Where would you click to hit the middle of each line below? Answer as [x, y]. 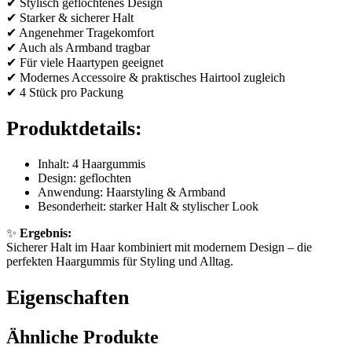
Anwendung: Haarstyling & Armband [132, 192]
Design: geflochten [84, 178]
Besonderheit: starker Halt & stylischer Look [148, 207]
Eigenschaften [68, 297]
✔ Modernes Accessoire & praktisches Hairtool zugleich [146, 78]
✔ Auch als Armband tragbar [78, 48]
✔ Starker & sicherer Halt [70, 18]
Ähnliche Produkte [82, 337]
